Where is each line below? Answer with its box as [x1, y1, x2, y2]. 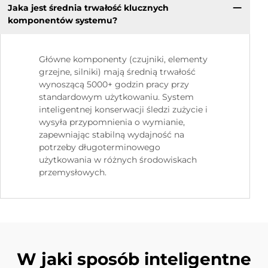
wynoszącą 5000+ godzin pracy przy [39, 79, 189, 90]
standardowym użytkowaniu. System [39, 92, 194, 103]
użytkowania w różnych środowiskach [39, 154, 197, 166]
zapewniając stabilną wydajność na [39, 129, 184, 141]
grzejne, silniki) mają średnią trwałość [39, 66, 196, 78]
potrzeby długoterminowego [39, 142, 160, 153]
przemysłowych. [39, 167, 106, 178]
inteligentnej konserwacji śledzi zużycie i [39, 104, 208, 115]
